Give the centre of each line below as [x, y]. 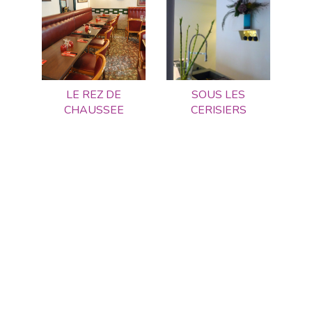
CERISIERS [218, 110]
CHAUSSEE [94, 110]
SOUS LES [218, 95]
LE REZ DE [94, 95]
